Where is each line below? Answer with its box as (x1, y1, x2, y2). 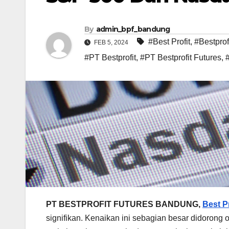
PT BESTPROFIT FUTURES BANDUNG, (46, 200, 202, 209)
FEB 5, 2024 (93, 39, 130, 47)
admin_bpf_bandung (96, 25, 170, 34)
